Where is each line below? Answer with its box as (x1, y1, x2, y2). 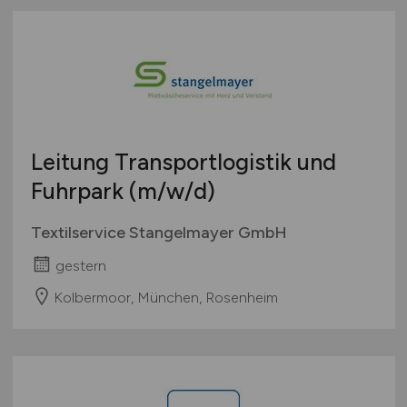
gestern (55, 256, 106, 274)
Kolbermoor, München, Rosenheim (53, 288, 278, 306)
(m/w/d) (128, 177, 215, 205)
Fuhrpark (30, 177, 129, 205)
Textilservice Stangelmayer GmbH (30, 223, 287, 243)
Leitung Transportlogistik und (30, 148, 336, 176)
